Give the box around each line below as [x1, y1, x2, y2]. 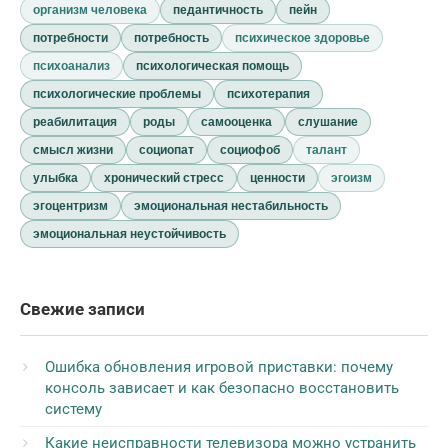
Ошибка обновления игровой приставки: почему [45, 358, 393, 376]
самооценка [201, 115, 272, 129]
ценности [250, 171, 305, 185]
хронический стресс [104, 171, 224, 185]
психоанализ [33, 59, 110, 73]
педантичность [173, 3, 263, 17]
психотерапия [227, 87, 310, 101]
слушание [298, 115, 358, 129]
